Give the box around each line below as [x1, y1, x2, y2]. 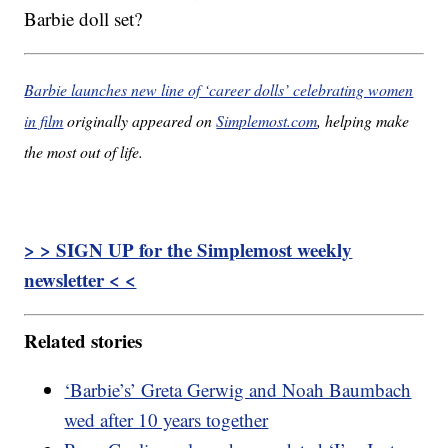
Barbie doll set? [24, 6, 143, 32]
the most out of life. [24, 141, 144, 163]
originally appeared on [63, 110, 217, 132]
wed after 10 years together [64, 406, 269, 432]
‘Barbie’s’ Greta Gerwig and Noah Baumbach [64, 376, 412, 402]
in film [24, 110, 64, 132]
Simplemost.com [216, 110, 318, 132]
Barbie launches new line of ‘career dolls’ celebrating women [24, 79, 414, 101]
